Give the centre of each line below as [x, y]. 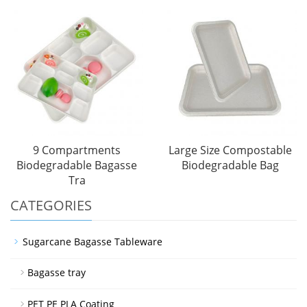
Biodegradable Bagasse [77, 165]
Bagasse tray [57, 272]
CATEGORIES [51, 205]
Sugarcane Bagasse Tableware [93, 241]
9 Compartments [77, 150]
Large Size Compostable [230, 150]
